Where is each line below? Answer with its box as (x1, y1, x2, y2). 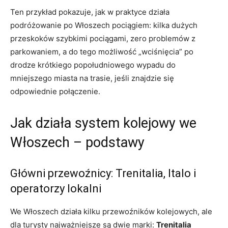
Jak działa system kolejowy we (10, 115, 196, 132)
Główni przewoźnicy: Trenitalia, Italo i (10, 167, 196, 180)
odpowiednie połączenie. (10, 87, 100, 97)
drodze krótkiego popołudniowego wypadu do (10, 60, 176, 70)
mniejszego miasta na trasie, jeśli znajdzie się (10, 73, 174, 83)
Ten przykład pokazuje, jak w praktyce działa (10, 7, 169, 17)
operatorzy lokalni (10, 182, 101, 195)
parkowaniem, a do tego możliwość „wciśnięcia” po (10, 47, 193, 57)
